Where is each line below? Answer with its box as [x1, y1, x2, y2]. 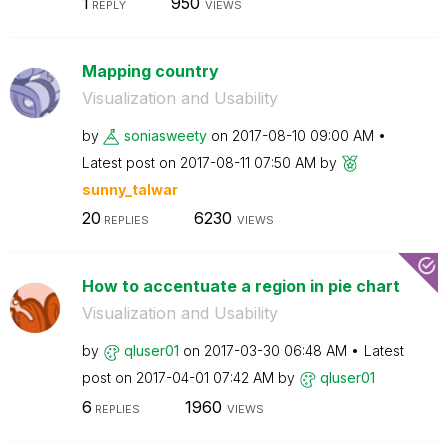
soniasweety [123, 126, 207, 144]
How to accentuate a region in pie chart [81, 276, 400, 296]
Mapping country [81, 60, 219, 81]
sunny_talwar [81, 180, 178, 198]
